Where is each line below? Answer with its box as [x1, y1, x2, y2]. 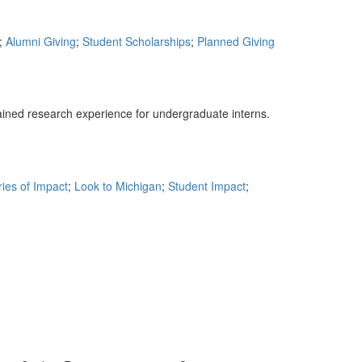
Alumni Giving [6, 33, 76, 49]
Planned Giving [197, 33, 275, 49]
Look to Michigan [74, 178, 162, 194]
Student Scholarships [82, 33, 191, 49]
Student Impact [168, 178, 246, 194]
